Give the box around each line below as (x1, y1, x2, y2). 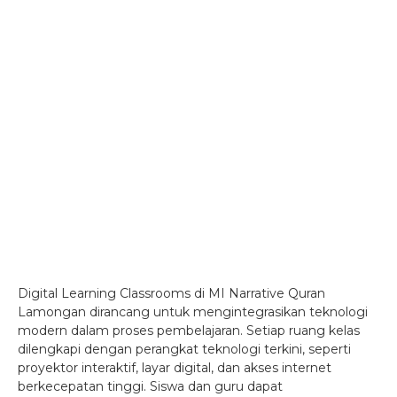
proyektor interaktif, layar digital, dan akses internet (18, 360, 331, 376)
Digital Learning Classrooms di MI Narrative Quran (18, 285, 325, 301)
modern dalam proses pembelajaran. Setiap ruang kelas (18, 323, 360, 339)
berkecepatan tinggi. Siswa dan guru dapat (18, 378, 283, 394)
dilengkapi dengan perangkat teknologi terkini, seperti (18, 341, 351, 357)
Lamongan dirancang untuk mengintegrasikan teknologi (18, 304, 368, 320)
